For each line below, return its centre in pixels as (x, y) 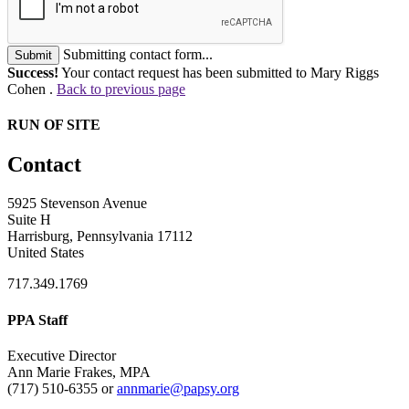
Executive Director (62, 355)
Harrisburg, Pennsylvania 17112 (100, 236)
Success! (33, 72)
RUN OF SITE (54, 125)
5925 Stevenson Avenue (77, 204)
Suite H (29, 220)
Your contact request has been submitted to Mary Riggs (219, 72)
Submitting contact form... (138, 54)
